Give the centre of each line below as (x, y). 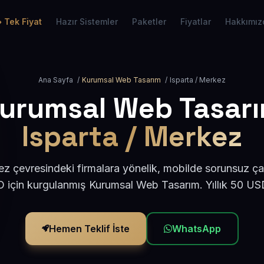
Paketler (149, 22)
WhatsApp (197, 229)
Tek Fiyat (23, 22)
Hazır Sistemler (87, 22)
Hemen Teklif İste (89, 229)
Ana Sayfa (56, 80)
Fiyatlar (196, 22)
